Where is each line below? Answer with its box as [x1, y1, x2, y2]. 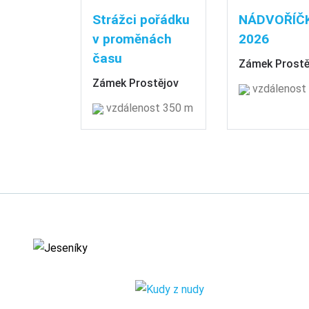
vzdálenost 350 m [103, 101, 193, 114]
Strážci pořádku [92, 11, 190, 28]
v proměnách [92, 30, 172, 47]
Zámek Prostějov [92, 76, 179, 90]
